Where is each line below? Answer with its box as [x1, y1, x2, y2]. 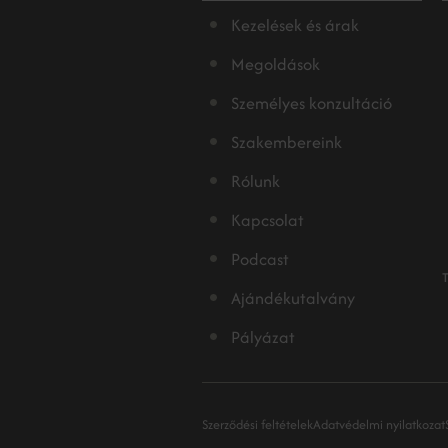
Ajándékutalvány [231, 286, 355, 310]
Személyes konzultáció [231, 91, 392, 115]
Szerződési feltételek [202, 415, 313, 434]
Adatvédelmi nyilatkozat [313, 415, 445, 434]
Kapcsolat [231, 208, 304, 232]
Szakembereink [231, 130, 342, 154]
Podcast [231, 247, 289, 271]
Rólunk [231, 169, 280, 193]
